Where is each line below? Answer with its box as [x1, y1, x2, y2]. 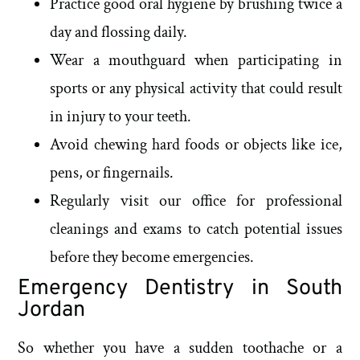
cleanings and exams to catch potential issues [50, 218, 342, 239]
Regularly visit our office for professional [50, 190, 342, 211]
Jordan [18, 296, 86, 324]
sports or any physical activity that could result [50, 77, 342, 99]
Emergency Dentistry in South [18, 274, 342, 302]
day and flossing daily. [50, 21, 188, 43]
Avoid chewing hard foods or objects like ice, [50, 133, 342, 155]
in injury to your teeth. [50, 105, 192, 127]
